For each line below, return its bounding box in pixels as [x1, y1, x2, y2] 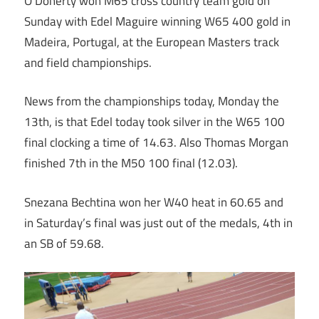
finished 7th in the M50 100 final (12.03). [24, 154, 238, 173]
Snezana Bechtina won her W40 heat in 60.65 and [24, 192, 283, 211]
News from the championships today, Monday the [24, 92, 279, 111]
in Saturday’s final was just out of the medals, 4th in [24, 213, 293, 232]
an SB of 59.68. [24, 234, 104, 253]
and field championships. [24, 53, 152, 72]
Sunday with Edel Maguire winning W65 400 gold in [24, 11, 291, 31]
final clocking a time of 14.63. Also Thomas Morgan [24, 133, 288, 152]
